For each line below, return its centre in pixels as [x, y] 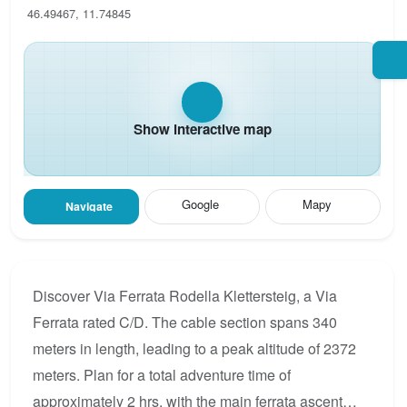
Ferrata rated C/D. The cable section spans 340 [185, 322]
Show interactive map [202, 129]
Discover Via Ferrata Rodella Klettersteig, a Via [185, 295]
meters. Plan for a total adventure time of [162, 374]
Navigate [89, 207]
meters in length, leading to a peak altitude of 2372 [194, 348]
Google [200, 203]
